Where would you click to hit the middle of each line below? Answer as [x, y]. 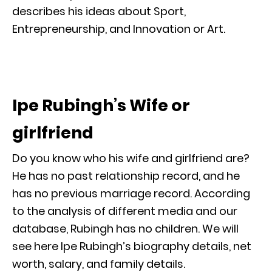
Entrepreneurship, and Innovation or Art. [119, 29]
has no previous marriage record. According [131, 193]
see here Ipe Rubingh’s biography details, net [132, 246]
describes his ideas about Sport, [99, 11]
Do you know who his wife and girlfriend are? [131, 158]
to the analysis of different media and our [125, 211]
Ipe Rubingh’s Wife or [101, 105]
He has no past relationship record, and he [126, 175]
